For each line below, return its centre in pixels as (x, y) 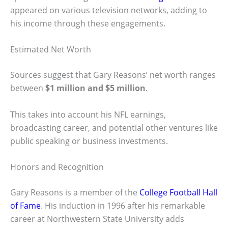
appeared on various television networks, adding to (109, 10)
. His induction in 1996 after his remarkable (123, 206)
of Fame (25, 206)
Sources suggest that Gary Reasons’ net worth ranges (113, 75)
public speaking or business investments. (89, 141)
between (28, 88)
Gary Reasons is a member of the (75, 193)
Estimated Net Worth (51, 50)
